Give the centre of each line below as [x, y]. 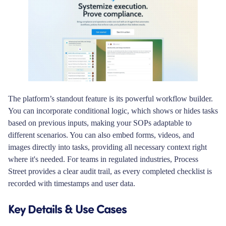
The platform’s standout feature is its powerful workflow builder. [110, 98]
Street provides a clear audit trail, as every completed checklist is [110, 171]
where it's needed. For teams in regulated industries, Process [103, 159]
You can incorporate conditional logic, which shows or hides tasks [113, 110]
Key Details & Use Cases [67, 208]
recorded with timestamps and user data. [72, 183]
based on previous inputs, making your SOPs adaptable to [100, 123]
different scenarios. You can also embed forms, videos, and [101, 135]
